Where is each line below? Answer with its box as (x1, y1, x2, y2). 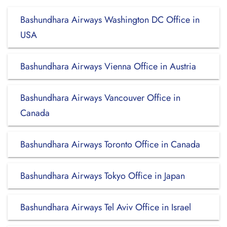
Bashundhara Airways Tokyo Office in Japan (20, 169, 185, 182)
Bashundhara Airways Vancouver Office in (20, 91, 180, 104)
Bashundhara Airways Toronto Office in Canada (20, 138, 200, 151)
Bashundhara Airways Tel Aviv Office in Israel (20, 201, 191, 214)
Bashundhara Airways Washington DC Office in (20, 13, 200, 26)
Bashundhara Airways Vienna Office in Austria (20, 60, 196, 73)
